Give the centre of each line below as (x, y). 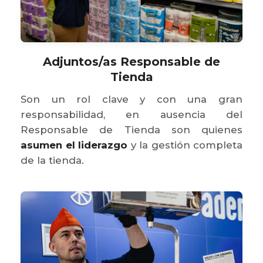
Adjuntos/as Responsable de (131, 62)
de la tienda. (52, 161)
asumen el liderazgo (74, 145)
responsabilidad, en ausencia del (131, 115)
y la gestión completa (185, 145)
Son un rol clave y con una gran (131, 100)
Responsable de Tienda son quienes (131, 130)
